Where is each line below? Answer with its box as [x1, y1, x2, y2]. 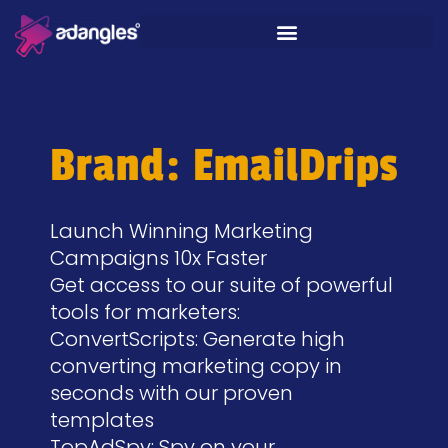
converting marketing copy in [50, 352, 342, 380]
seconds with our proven [50, 379, 293, 407]
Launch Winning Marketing [50, 217, 313, 245]
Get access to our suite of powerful [50, 271, 393, 299]
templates [50, 406, 154, 434]
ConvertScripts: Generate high [50, 325, 345, 353]
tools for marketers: [50, 298, 240, 326]
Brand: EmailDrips [50, 138, 398, 193]
